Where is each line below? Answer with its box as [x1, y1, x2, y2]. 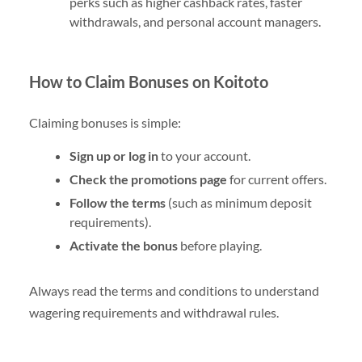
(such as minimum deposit [165, 195, 312, 211]
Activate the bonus [69, 238, 178, 254]
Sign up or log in [69, 148, 158, 164]
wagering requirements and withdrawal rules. [28, 305, 279, 321]
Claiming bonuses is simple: [28, 115, 181, 131]
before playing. [177, 238, 262, 254]
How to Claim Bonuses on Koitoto [28, 72, 268, 92]
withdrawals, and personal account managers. [69, 14, 321, 30]
